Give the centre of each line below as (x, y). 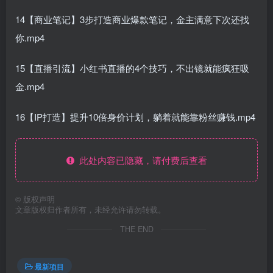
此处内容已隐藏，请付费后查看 (140, 160)
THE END (136, 229)
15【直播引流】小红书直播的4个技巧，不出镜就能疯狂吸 (132, 68)
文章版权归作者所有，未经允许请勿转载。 (90, 210)
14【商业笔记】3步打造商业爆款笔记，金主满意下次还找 (132, 19)
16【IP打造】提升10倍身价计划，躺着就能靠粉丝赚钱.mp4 (135, 117)
